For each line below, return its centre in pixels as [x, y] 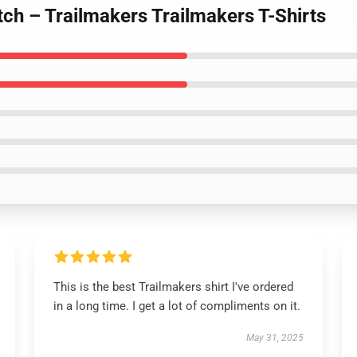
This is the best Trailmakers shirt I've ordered [173, 287]
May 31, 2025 [275, 338]
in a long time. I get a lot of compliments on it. [177, 306]
